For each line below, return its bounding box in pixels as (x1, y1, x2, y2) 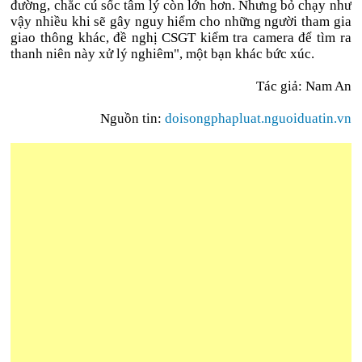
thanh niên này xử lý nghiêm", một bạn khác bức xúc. (11, 45, 315, 61)
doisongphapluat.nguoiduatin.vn (164, 110, 351, 126)
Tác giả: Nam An (255, 78, 351, 94)
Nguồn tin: (99, 110, 165, 126)
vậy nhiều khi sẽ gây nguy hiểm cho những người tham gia (11, 13, 351, 29)
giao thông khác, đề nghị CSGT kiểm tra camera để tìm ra (11, 29, 351, 45)
